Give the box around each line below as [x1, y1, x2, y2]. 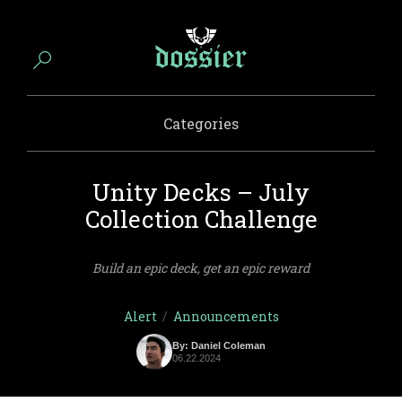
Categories [163, 114, 239, 133]
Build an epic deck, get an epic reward [92, 259, 310, 276]
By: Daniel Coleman [172, 340, 266, 351]
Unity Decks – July [92, 177, 310, 207]
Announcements [172, 308, 279, 325]
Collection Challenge [84, 204, 318, 234]
